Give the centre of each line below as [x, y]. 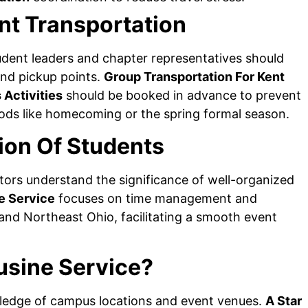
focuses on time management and [156, 198]
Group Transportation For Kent [194, 77]
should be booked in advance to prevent [182, 96]
